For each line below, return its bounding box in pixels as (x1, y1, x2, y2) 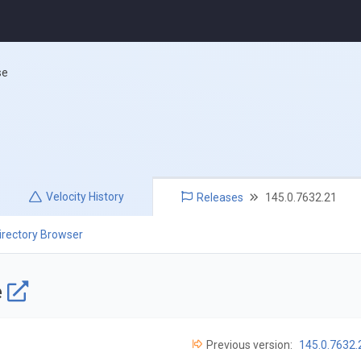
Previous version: (205, 338, 293, 351)
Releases (197, 191, 244, 205)
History (86, 190, 125, 204)
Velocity (46, 190, 87, 204)
